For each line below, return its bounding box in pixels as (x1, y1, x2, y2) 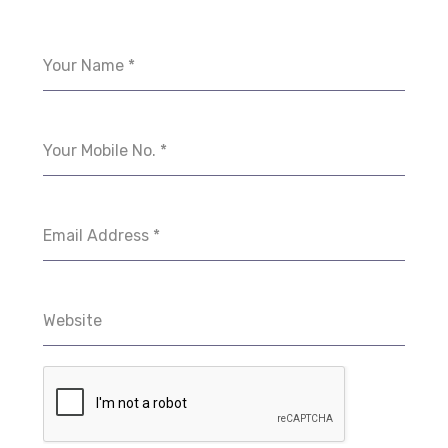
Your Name (42, 55, 128, 75)
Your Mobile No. (42, 140, 160, 160)
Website (42, 310, 102, 330)
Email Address (42, 225, 153, 245)
